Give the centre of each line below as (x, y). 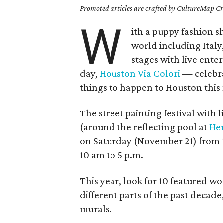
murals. (96, 209)
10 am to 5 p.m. (112, 155)
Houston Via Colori (140, 73)
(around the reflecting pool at (145, 127)
